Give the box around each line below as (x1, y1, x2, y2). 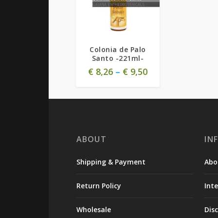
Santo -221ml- (91, 54, 144, 63)
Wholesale (76, 205, 111, 215)
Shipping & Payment (76, 157, 145, 167)
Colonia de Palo (90, 45, 146, 54)
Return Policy (76, 181, 121, 191)
